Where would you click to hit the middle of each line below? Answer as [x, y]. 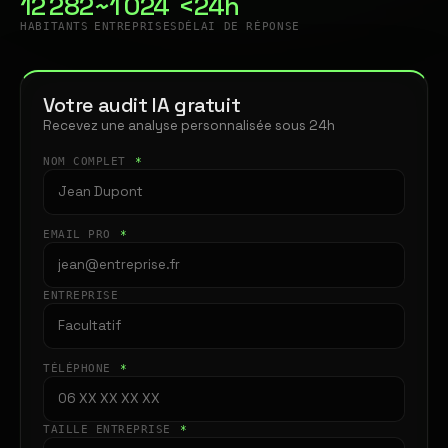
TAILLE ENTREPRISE [111, 429]
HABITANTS [54, 26]
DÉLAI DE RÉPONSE [238, 26]
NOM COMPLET [88, 161]
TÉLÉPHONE [81, 368]
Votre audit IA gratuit [142, 105]
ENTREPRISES [135, 26]
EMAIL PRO [81, 234]
